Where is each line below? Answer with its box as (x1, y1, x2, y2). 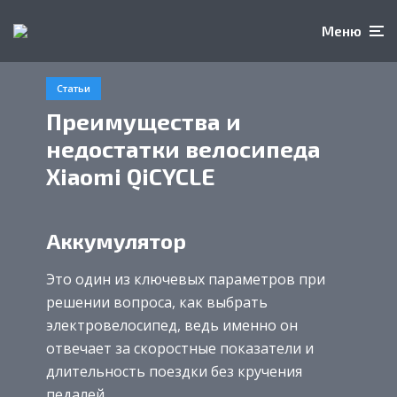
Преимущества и (46, 106, 241, 135)
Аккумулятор (46, 227, 186, 253)
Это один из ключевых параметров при (46, 269, 325, 290)
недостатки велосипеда (46, 134, 321, 162)
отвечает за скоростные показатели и (46, 339, 314, 359)
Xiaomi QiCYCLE (46, 161, 215, 190)
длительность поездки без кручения (46, 362, 302, 382)
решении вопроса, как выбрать (46, 292, 268, 313)
